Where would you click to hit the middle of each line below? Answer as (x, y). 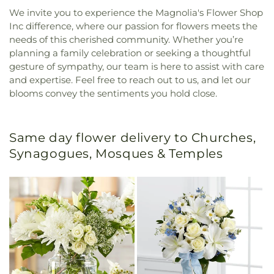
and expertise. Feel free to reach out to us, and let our (130, 80)
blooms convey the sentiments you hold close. (113, 93)
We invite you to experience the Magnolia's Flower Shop (136, 12)
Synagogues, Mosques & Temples (116, 153)
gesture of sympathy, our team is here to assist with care (137, 66)
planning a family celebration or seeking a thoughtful (130, 53)
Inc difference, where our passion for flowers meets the (133, 26)
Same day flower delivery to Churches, (133, 137)
